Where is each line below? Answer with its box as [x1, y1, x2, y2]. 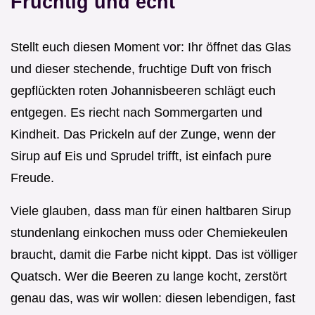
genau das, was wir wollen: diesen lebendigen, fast [11, 290, 295, 305]
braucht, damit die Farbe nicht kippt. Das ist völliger [11, 247, 297, 262]
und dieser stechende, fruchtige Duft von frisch [11, 61, 271, 76]
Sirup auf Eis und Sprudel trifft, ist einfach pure [11, 148, 271, 163]
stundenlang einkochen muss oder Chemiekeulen [11, 225, 288, 240]
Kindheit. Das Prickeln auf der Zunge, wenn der [11, 127, 276, 141]
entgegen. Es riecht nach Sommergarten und [11, 105, 262, 120]
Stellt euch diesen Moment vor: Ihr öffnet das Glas [11, 39, 291, 54]
